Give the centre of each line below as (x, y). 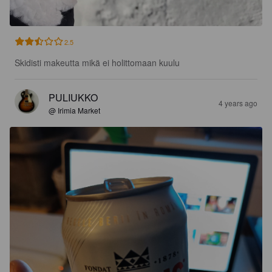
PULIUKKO (73, 98)
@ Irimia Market (74, 110)
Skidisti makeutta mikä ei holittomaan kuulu (97, 63)
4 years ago (238, 103)
